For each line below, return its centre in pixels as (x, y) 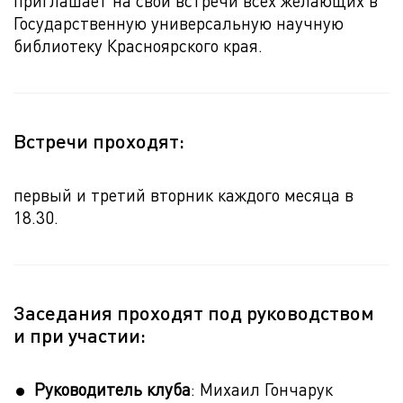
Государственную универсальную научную (179, 23)
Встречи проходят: (99, 140)
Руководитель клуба (112, 389)
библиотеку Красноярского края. (138, 45)
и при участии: (80, 335)
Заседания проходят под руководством (194, 312)
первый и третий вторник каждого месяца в (184, 195)
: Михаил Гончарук (262, 389)
